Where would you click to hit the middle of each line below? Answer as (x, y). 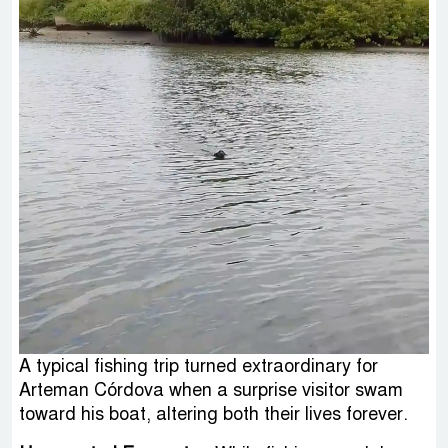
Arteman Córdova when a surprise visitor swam (211, 389)
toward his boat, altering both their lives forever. (213, 413)
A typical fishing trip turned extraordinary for (198, 365)
